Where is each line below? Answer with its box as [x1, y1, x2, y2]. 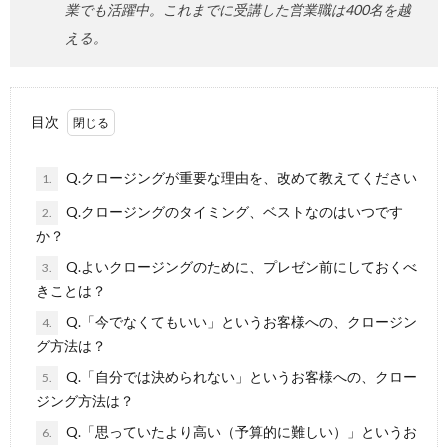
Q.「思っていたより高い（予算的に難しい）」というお [63, 423, 417, 440]
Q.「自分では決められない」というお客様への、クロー [63, 368, 417, 385]
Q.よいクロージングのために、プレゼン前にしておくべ [63, 258, 417, 275]
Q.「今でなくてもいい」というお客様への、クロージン [63, 313, 417, 330]
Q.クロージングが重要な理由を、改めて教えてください [63, 169, 417, 186]
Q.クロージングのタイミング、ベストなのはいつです [63, 203, 403, 220]
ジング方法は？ [36, 392, 134, 409]
